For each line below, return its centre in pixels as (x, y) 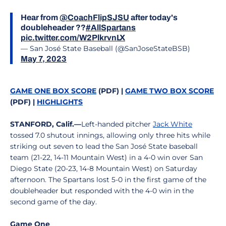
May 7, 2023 (44, 59)
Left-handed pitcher (117, 124)
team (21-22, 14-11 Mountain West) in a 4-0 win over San (106, 157)
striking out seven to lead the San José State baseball (104, 146)
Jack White (173, 124)
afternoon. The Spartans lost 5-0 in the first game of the (108, 180)
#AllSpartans (111, 27)
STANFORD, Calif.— (46, 124)
